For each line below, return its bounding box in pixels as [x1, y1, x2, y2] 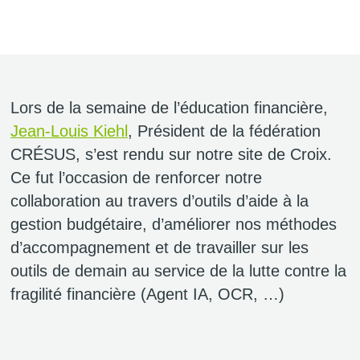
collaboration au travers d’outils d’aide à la [10, 192, 309, 211]
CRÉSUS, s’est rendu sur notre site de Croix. [10, 145, 332, 164]
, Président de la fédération [128, 122, 321, 141]
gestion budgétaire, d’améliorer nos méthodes [10, 215, 337, 234]
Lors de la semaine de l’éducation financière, [10, 99, 328, 117]
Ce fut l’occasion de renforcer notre [10, 169, 262, 187]
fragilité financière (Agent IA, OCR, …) [10, 285, 284, 304]
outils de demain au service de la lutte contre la [10, 262, 346, 280]
